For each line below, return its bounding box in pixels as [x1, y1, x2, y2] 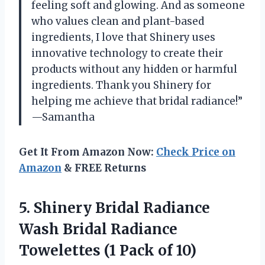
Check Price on [156, 146, 235, 159]
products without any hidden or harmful [31, 63, 237, 76]
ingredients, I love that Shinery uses [31, 31, 215, 44]
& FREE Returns [62, 161, 146, 175]
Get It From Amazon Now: [19, 146, 156, 159]
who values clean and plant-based [31, 15, 204, 28]
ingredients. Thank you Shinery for [31, 79, 211, 92]
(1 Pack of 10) [104, 241, 196, 260]
